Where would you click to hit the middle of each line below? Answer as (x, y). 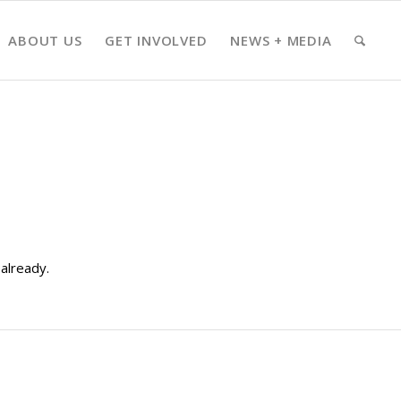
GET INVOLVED (156, 40)
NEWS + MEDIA (281, 40)
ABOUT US (45, 40)
